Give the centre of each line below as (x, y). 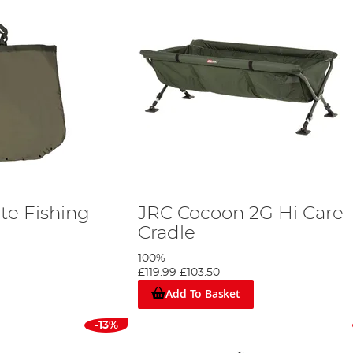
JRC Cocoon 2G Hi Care (240, 214)
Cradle (166, 233)
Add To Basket (203, 294)
